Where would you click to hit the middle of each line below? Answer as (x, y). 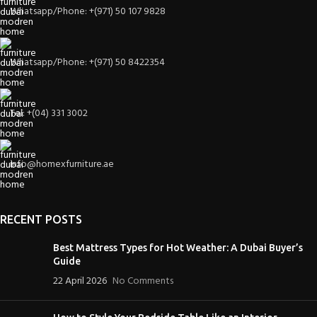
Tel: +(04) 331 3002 (49, 113)
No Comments (143, 281)
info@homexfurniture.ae (62, 164)
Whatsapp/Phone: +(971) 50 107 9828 (88, 11)
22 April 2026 (80, 281)
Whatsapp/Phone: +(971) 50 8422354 (87, 62)
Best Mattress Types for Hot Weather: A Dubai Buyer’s (178, 247)
